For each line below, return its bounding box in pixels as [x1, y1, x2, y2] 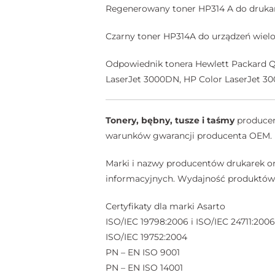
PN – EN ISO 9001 [106, 246, 180, 258]
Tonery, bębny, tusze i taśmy [106, 114, 234, 126]
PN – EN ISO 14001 [106, 261, 183, 273]
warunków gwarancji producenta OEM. [106, 130, 272, 141]
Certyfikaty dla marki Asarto [106, 200, 225, 212]
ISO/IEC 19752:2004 [106, 231, 187, 242]
